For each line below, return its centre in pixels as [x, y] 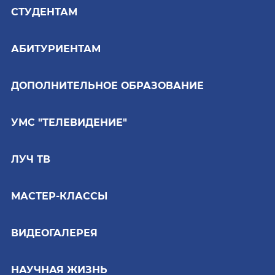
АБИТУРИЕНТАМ [56, 48]
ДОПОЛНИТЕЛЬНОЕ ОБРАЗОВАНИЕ [107, 85]
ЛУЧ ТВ [31, 159]
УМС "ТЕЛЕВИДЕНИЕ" [69, 122]
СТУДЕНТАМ [44, 12]
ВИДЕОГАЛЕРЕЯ [54, 233]
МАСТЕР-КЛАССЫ [59, 196]
